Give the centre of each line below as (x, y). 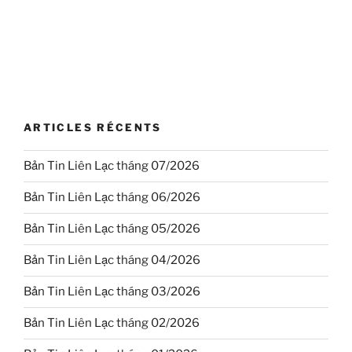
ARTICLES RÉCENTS (93, 128)
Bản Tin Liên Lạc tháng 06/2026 (112, 198)
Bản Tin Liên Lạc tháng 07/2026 (112, 166)
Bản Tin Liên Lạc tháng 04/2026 (112, 260)
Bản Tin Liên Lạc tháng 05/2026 (112, 229)
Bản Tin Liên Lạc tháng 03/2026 (112, 292)
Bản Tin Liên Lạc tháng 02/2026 (112, 323)
